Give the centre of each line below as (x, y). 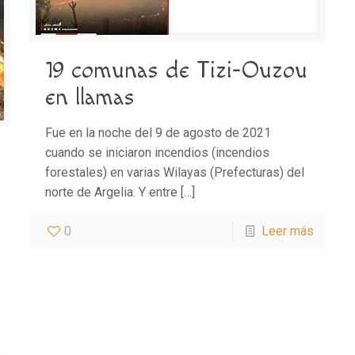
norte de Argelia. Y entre (111, 192)
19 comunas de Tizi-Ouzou (176, 71)
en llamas (90, 97)
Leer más (288, 231)
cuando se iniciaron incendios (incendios (157, 153)
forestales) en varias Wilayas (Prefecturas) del (174, 172)
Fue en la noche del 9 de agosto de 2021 (158, 133)
